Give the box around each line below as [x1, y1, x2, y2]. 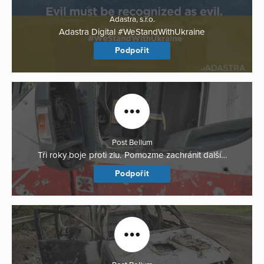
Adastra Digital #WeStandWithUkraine [59, 27, 205, 38]
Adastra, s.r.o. [109, 15, 155, 25]
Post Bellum [111, 137, 153, 147]
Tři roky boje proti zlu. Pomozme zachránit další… [37, 149, 227, 160]
